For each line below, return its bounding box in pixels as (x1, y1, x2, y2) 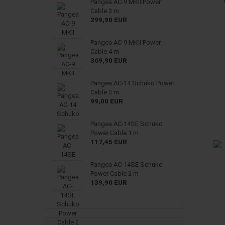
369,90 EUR (90, 57, 127, 64)
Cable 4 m (90, 48, 119, 55)
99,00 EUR (90, 97, 123, 105)
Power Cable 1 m (90, 129, 139, 137)
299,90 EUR (90, 16, 127, 24)
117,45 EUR (90, 138, 127, 146)
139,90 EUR (90, 179, 127, 186)
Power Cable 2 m (90, 170, 139, 177)
